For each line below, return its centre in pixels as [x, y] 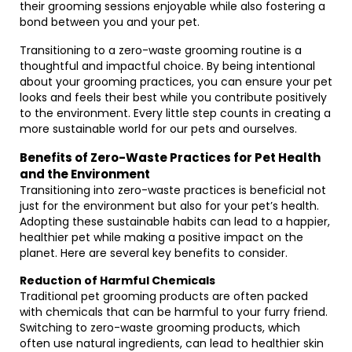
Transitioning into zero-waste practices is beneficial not [173, 190]
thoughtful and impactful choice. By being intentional [167, 66]
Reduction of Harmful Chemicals [117, 280]
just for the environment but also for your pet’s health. [169, 206]
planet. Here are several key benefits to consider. [154, 253]
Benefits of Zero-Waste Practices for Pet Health [170, 158]
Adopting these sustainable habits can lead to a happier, [175, 222]
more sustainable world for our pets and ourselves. [158, 129]
